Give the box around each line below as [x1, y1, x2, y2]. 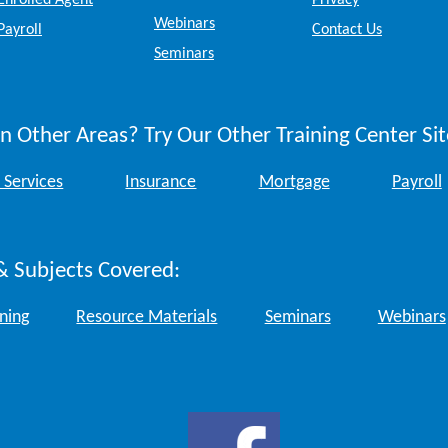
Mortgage [258, 173, 330, 193]
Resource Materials [76, 308, 218, 328]
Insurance [125, 173, 197, 193]
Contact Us [312, 22, 382, 38]
